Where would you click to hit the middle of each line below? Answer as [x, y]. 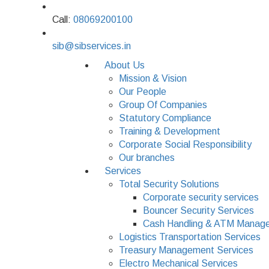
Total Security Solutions [169, 184]
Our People [143, 92]
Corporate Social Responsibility [185, 144]
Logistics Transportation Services [190, 237]
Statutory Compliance [165, 118]
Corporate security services [201, 197]
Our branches [147, 158]
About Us [125, 65]
